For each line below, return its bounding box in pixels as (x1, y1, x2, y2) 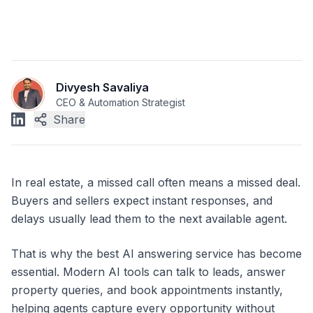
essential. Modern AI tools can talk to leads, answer (11, 265, 286, 279)
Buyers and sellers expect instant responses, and (11, 194, 272, 208)
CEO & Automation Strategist (56, 96, 185, 108)
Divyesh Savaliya (56, 80, 149, 94)
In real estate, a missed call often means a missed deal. (11, 175, 300, 189)
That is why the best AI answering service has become (11, 247, 302, 261)
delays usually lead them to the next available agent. (11, 212, 287, 226)
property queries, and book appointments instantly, (11, 283, 283, 297)
